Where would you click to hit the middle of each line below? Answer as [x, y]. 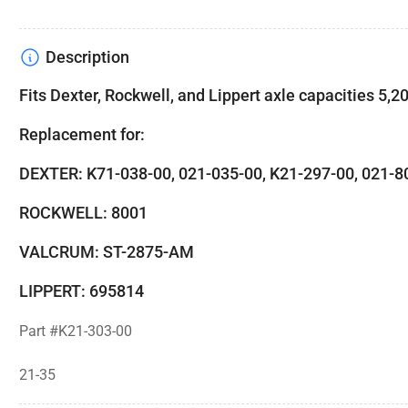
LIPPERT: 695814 [82, 292]
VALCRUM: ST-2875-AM [107, 253]
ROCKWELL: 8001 [83, 214]
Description [88, 58]
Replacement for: [82, 135]
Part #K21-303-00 [76, 331]
